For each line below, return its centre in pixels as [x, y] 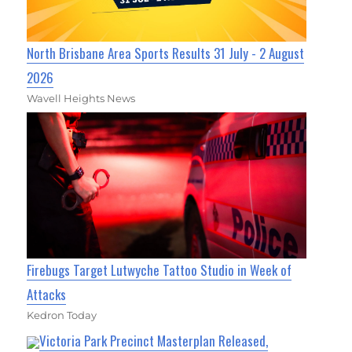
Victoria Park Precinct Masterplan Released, [154, 340]
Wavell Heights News [81, 98]
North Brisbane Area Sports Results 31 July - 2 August [166, 53]
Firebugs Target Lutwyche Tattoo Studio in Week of [159, 269]
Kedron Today [62, 315]
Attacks [47, 294]
